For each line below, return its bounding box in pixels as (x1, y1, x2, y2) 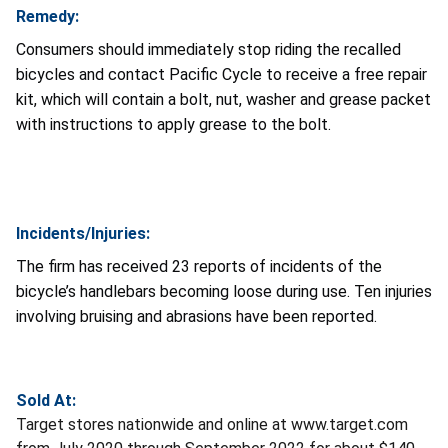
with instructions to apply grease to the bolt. (16, 114, 331, 134)
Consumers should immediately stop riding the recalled (16, 39, 401, 59)
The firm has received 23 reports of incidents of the (16, 256, 382, 276)
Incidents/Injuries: (16, 223, 150, 243)
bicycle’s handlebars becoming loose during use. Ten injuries (16, 281, 432, 301)
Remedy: (16, 6, 79, 26)
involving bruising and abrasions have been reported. (16, 306, 381, 326)
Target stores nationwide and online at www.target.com (16, 414, 408, 434)
